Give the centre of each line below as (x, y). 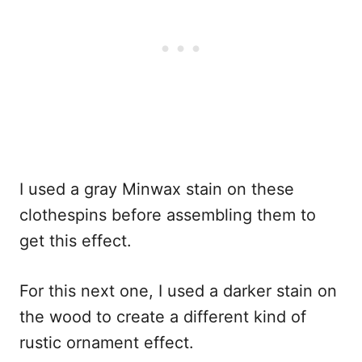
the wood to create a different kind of (163, 317)
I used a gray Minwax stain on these (157, 189)
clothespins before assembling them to (168, 215)
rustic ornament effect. (112, 343)
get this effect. (80, 241)
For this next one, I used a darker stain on (178, 291)
